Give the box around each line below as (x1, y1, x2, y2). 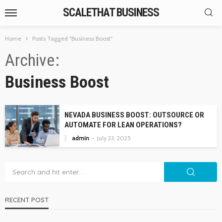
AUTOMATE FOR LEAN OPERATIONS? (64, 120, 182, 129)
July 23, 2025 (97, 134, 131, 142)
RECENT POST (5, 196, 49, 204)
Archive (5, 50, 55, 70)
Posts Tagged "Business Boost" (32, 35, 112, 42)
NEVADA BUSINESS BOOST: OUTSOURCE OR (64, 111, 204, 119)
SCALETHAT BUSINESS (63, 6, 159, 19)
